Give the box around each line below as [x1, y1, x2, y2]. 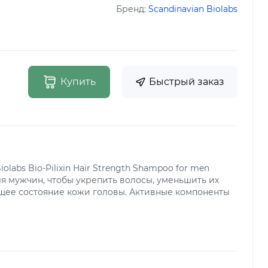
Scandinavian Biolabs [148, 4, 237, 14]
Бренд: [116, 4, 148, 14]
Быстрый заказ [149, 76, 224, 87]
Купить [60, 76, 96, 87]
